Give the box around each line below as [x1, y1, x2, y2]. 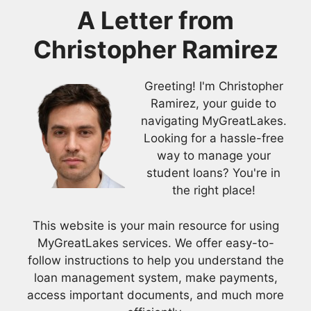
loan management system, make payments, [33, 270, 278, 285]
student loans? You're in [146, 166, 280, 180]
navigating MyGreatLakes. [140, 114, 287, 128]
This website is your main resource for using [32, 218, 279, 233]
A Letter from [77, 6, 234, 35]
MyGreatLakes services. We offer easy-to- [37, 235, 274, 250]
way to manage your [156, 149, 271, 163]
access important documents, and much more [27, 287, 284, 302]
